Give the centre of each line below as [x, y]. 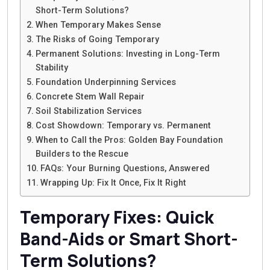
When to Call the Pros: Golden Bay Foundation [129, 140]
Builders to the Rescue [82, 154]
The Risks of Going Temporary [97, 40]
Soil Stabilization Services [88, 111]
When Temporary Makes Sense [98, 25]
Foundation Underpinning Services [105, 83]
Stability [52, 68]
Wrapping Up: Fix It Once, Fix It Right [113, 183]
